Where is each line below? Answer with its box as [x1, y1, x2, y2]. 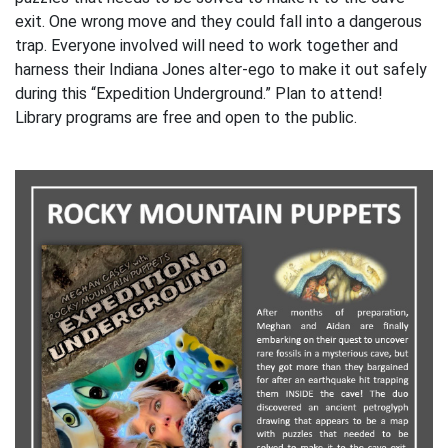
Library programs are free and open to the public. [15, 108, 357, 127]
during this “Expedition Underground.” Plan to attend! [15, 84, 383, 103]
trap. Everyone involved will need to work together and [15, 36, 398, 55]
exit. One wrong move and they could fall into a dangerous [15, 12, 422, 31]
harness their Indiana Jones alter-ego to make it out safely [15, 60, 427, 79]
